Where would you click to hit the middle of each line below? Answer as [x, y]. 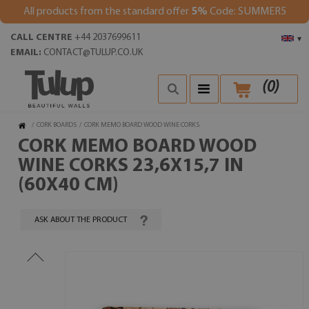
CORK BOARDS [57, 125]
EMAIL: [26, 53]
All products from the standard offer [107, 12]
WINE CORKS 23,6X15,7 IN [131, 166]
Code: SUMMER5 [247, 12]
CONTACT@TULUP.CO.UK [93, 53]
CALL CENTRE [41, 38]
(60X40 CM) [68, 186]
